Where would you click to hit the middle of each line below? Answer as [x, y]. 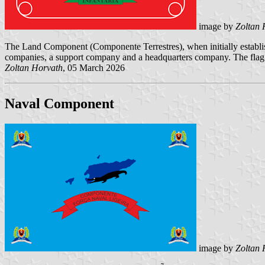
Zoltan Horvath [34, 68]
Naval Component [59, 104]
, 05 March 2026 [94, 68]
